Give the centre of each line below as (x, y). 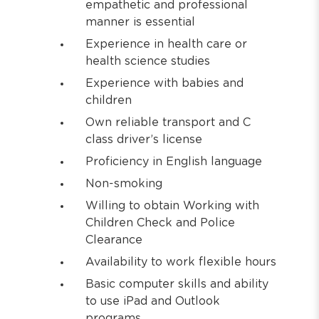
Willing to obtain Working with (172, 206)
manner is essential (140, 22)
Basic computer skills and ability (177, 284)
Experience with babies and (164, 83)
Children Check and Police (160, 223)
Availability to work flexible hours (181, 262)
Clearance (114, 240)
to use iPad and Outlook (153, 301)
